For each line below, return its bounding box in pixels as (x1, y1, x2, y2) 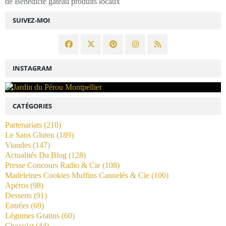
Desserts (5, 191, 32, 200)
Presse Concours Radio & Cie (5, 160, 100, 169)
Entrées (5, 201, 29, 210)
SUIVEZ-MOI (13, 15, 50, 25)
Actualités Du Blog (5, 150, 67, 159)
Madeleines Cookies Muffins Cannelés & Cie (5, 171, 149, 180)
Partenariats (5, 120, 42, 129)
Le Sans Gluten (5, 130, 54, 139)
